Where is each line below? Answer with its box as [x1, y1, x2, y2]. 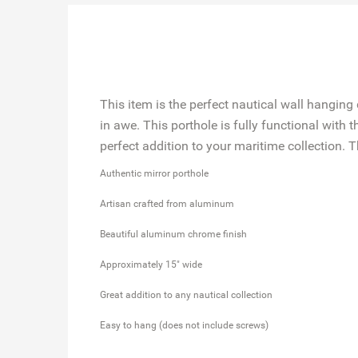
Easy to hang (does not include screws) [99, 319, 268, 331]
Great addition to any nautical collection [99, 288, 272, 300]
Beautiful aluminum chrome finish [99, 228, 247, 240]
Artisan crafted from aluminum [99, 197, 234, 209]
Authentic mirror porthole [99, 167, 209, 179]
